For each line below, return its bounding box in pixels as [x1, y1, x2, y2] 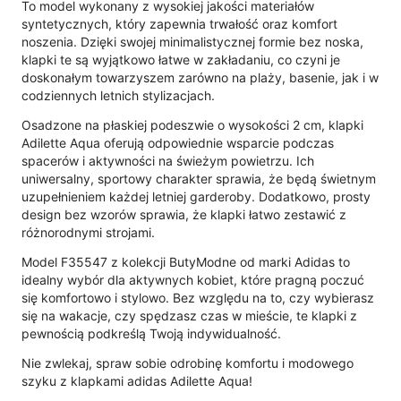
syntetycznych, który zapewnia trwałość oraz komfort [21, 15, 337, 31]
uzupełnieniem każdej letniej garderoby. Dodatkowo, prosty [21, 188, 371, 204]
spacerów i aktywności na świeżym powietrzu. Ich [21, 152, 314, 168]
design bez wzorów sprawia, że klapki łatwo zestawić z [21, 206, 346, 222]
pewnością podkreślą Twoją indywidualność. [21, 325, 281, 341]
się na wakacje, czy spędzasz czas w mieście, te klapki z [21, 307, 357, 323]
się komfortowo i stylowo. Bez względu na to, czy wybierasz [21, 289, 374, 305]
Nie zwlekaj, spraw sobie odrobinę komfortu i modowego [21, 354, 354, 371]
